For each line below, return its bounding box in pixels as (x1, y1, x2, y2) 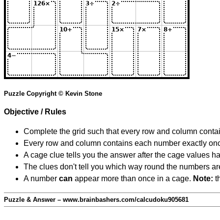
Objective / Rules (4, 108, 66, 116)
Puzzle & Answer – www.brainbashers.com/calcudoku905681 (4, 196, 189, 204)
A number (24, 174, 59, 183)
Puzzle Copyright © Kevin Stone (4, 90, 102, 98)
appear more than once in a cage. (73, 174, 193, 183)
